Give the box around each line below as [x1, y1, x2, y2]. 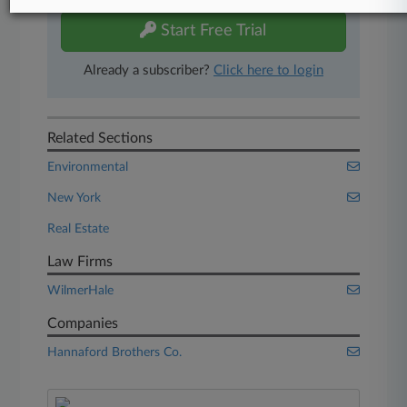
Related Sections [47, 131, 154, 145]
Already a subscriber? [83, 64, 213, 77]
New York [47, 192, 102, 204]
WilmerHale [47, 284, 114, 297]
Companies [47, 316, 119, 331]
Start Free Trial [156, 23, 267, 39]
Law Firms [47, 254, 114, 269]
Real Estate [47, 223, 110, 235]
